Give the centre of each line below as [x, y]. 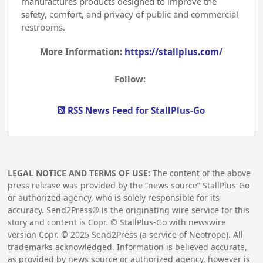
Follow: [131, 78]
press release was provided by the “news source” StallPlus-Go [129, 185]
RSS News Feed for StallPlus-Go [135, 110]
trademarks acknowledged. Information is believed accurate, [128, 247]
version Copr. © [39, 234]
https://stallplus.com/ [174, 52]
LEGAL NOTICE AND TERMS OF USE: [79, 173]
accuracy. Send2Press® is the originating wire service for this [129, 210]
